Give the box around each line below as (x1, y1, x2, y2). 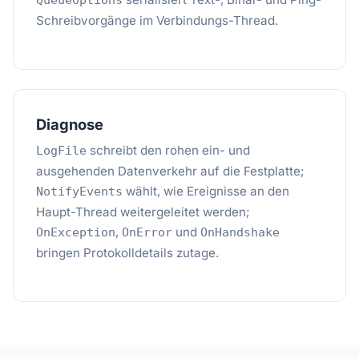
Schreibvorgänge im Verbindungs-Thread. (36, 13, 278, 28)
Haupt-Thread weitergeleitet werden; (36, 204, 250, 220)
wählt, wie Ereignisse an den (123, 184, 289, 199)
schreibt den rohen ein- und (87, 143, 250, 158)
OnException (36, 225, 115, 240)
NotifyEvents (36, 184, 123, 199)
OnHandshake (200, 225, 280, 240)
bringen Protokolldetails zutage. (36, 245, 219, 260)
